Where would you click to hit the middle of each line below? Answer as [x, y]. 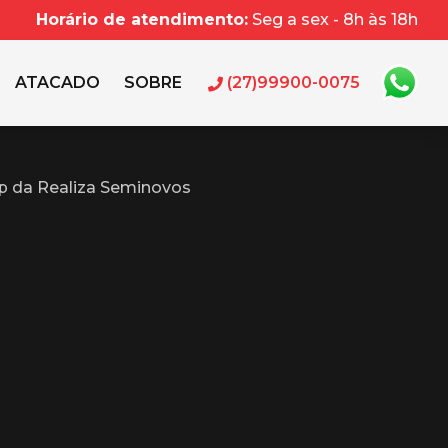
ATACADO [57, 82]
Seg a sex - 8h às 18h [335, 19]
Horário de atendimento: [142, 19]
